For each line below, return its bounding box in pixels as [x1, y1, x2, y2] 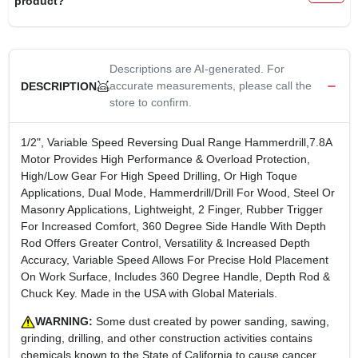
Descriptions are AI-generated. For [109, 62, 284, 75]
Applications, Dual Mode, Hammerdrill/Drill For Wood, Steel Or [20, 186, 335, 199]
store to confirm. [109, 96, 192, 109]
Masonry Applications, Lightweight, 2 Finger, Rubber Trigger [20, 203, 323, 216]
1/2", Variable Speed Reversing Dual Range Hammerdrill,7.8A [20, 136, 332, 149]
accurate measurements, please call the [109, 79, 312, 92]
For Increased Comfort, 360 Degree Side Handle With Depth [20, 220, 326, 233]
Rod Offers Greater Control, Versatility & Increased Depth [20, 237, 310, 249]
